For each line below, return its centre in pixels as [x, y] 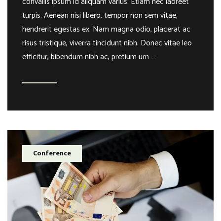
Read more [40, 76]
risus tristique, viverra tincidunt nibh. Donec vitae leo [107, 43]
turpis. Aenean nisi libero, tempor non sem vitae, [100, 15]
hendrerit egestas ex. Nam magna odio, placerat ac [106, 29]
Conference [52, 153]
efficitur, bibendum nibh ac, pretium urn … [89, 57]
